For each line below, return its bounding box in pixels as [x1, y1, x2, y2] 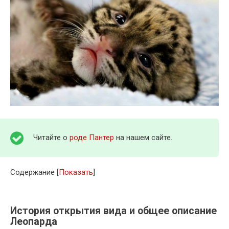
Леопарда [10, 216, 57, 228]
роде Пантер [70, 133, 114, 143]
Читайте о [33, 133, 70, 143]
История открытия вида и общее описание [10, 205, 217, 217]
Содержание [10, 168, 55, 177]
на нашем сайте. [114, 133, 172, 143]
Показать [59, 168, 93, 177]
